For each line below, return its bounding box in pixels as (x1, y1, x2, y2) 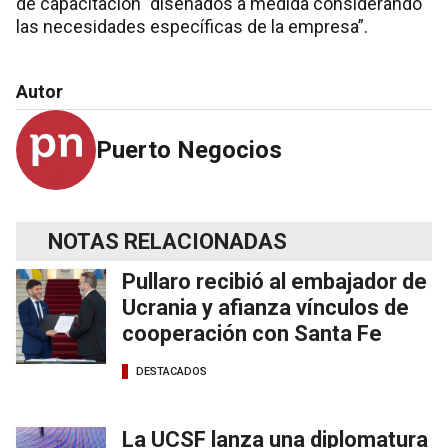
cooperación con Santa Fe (122, 321, 382, 347)
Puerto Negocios (96, 136, 282, 165)
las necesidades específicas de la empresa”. (16, 16, 368, 38)
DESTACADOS (136, 364, 207, 378)
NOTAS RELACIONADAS (48, 229, 287, 255)
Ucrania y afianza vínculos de (122, 295, 409, 321)
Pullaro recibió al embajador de (122, 269, 427, 295)
